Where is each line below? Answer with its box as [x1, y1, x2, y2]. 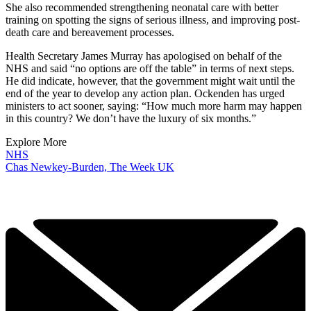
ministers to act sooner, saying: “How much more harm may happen [6, 99, 302, 112]
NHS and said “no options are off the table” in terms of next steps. [6, 62, 294, 74]
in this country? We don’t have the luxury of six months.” [6, 112, 256, 124]
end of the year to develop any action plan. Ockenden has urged [6, 87, 285, 99]
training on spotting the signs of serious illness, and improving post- [6, 13, 300, 26]
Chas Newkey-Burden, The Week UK [6, 160, 174, 173]
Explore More [6, 135, 67, 148]
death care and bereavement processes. [6, 26, 174, 38]
